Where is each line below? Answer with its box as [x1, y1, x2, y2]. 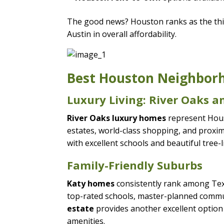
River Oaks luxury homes [67, 112, 166, 123]
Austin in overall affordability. [67, 28, 177, 39]
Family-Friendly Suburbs [67, 157, 203, 172]
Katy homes [67, 177, 115, 189]
